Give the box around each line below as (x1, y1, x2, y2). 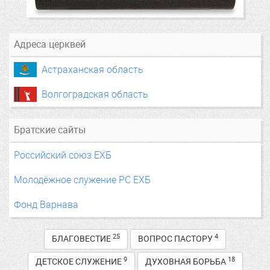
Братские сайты (14, 124, 86, 136)
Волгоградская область (42, 89, 148, 101)
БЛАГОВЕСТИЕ (52, 234, 113, 245)
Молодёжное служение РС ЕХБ (14, 174, 151, 186)
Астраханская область (42, 64, 143, 76)
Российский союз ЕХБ (14, 149, 111, 162)
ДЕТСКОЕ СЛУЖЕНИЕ (35, 257, 124, 268)
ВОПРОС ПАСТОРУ (138, 234, 215, 245)
